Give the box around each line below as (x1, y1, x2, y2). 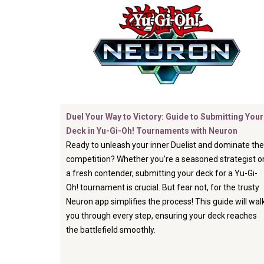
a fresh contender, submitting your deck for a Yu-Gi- (66, 169, 258, 179)
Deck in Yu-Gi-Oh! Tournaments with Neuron (66, 126, 237, 136)
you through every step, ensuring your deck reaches (66, 211, 257, 221)
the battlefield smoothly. (66, 225, 156, 235)
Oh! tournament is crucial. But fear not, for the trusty (66, 183, 259, 193)
